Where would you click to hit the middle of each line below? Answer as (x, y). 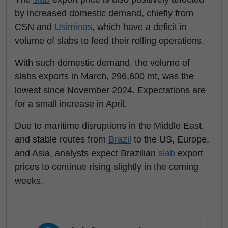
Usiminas (73, 27)
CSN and (35, 27)
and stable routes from (62, 139)
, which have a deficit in (139, 27)
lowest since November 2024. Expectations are (110, 90)
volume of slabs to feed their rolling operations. (109, 41)
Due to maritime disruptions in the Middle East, (109, 126)
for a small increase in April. (71, 104)
